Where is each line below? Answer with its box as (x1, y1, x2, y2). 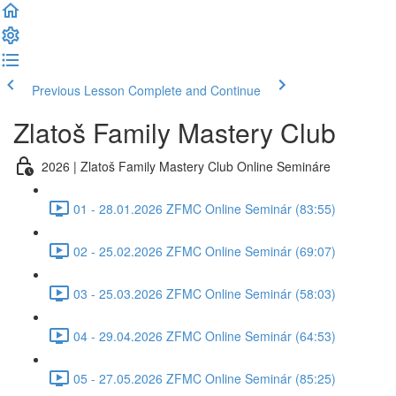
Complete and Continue (128, 81, 261, 99)
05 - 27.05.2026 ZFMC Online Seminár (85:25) (73, 369, 336, 387)
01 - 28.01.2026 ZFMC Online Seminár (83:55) (73, 199, 336, 217)
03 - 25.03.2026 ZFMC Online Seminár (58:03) (73, 284, 336, 302)
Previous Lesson (32, 81, 125, 99)
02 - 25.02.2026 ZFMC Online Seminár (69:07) (73, 241, 336, 260)
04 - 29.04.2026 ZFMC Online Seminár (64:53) (73, 326, 336, 345)
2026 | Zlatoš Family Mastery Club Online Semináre (42, 156, 331, 175)
